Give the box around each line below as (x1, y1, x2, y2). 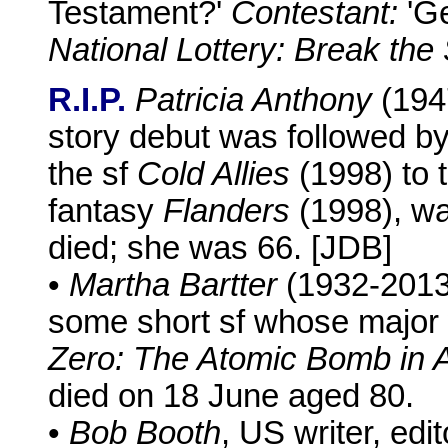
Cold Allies (137, 156, 290, 193)
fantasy (48, 193, 163, 230)
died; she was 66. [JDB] (48, 230, 392, 267)
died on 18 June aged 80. (48, 378, 414, 415)
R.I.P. (48, 82, 126, 119)
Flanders (163, 193, 290, 230)
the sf (48, 156, 137, 193)
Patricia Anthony (135, 82, 372, 119)
